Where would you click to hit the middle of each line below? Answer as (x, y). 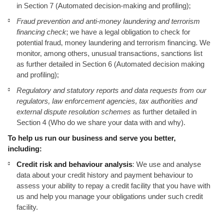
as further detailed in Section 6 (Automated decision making (110, 64)
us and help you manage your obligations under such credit (110, 196)
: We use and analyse (167, 164)
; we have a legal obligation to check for (128, 32)
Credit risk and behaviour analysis (74, 164)
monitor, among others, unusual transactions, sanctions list (109, 53)
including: (25, 149)
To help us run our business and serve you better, (92, 138)
